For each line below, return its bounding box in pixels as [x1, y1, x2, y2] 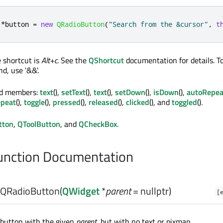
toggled [172, 96, 197, 108]
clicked [126, 96, 149, 108]
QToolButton [17, 118, 60, 130]
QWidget [62, 183, 100, 199]
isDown [153, 86, 179, 98]
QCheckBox [79, 118, 117, 130]
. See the [57, 54, 89, 66]
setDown [115, 86, 145, 98]
